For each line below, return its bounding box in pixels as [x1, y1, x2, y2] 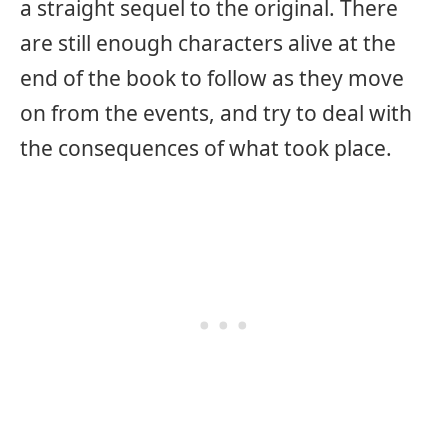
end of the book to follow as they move [20, 64, 404, 93]
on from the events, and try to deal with [20, 99, 412, 128]
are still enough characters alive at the [20, 29, 396, 58]
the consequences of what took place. [20, 134, 392, 163]
